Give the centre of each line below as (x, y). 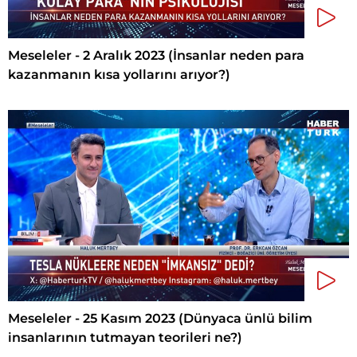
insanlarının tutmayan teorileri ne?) (125, 338)
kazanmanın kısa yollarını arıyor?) (119, 74)
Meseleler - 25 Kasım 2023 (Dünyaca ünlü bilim (160, 319)
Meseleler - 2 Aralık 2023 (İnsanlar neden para (156, 55)
